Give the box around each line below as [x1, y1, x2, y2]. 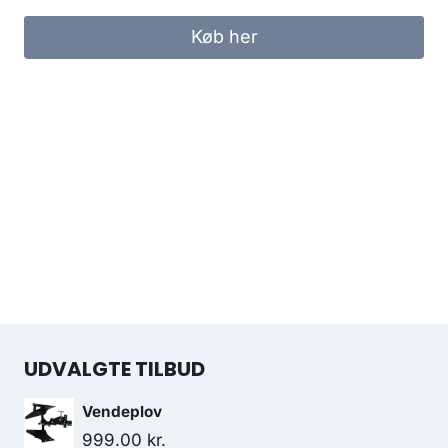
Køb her [190, 26, 258, 48]
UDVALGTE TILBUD [24, 355, 205, 383]
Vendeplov [82, 402, 162, 421]
